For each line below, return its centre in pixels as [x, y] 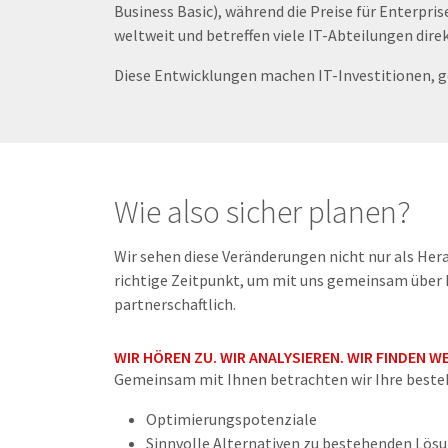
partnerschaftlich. [175, 303]
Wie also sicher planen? [262, 212]
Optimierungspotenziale [231, 418]
